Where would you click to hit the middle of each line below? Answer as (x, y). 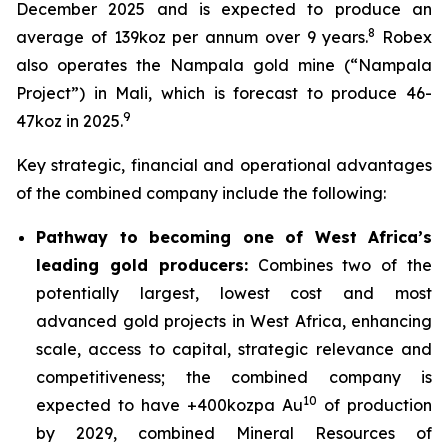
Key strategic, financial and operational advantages (224, 165)
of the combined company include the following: (201, 193)
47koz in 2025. (69, 121)
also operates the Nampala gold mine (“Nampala (224, 65)
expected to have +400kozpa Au (169, 405)
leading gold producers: (142, 265)
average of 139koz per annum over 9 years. (192, 37)
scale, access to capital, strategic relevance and (234, 349)
